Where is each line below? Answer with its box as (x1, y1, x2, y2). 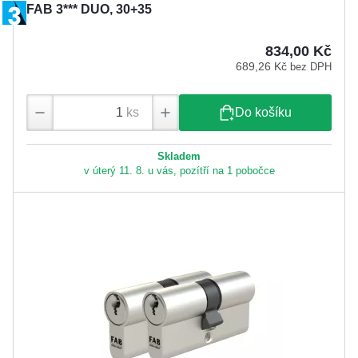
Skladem (157, 150, 201, 163)
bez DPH (290, 60, 332, 73)
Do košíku (235, 105, 292, 120)
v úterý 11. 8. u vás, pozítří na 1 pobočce (83, 165, 275, 177)
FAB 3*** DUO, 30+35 (26, 2, 152, 16)
